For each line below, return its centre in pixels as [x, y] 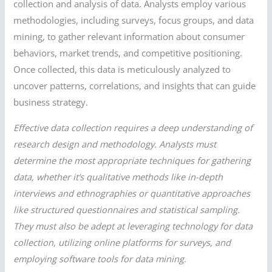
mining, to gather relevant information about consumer [129, 37]
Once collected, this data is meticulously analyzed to [122, 70]
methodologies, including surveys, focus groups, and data [134, 20]
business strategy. [51, 102]
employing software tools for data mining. [100, 259]
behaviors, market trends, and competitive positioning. [128, 53]
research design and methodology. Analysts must [115, 144]
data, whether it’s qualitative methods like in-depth [118, 177]
